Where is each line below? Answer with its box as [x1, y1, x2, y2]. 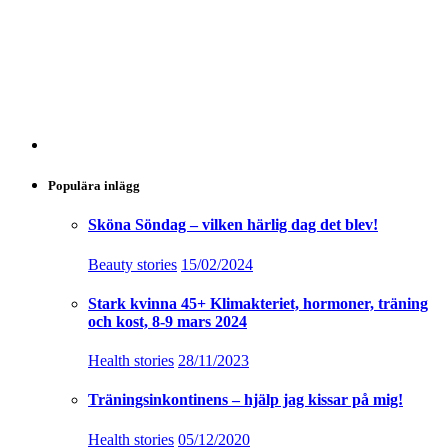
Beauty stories [88, 255, 177, 273]
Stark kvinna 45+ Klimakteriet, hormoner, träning [88, 294, 428, 312]
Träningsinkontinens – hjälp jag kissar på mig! [88, 391, 403, 409]
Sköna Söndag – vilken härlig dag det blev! [88, 216, 378, 234]
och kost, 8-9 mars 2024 [88, 312, 247, 330]
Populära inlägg [48, 178, 140, 194]
